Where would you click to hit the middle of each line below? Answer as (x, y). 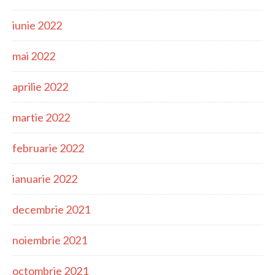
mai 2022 (34, 56)
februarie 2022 (48, 148)
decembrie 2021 (51, 209)
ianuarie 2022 (45, 179)
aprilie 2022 (40, 87)
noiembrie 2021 (50, 240)
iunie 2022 (37, 25)
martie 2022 (41, 117)
